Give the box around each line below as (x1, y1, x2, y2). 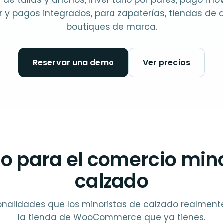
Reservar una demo (33, 57, 114, 68)
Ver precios (142, 57, 190, 68)
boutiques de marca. (66, 21, 157, 33)
